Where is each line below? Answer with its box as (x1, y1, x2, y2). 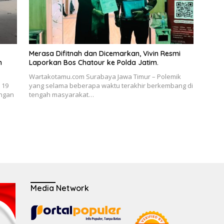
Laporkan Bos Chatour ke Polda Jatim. (28, 58, 160, 67)
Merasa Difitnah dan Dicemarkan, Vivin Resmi (28, 49, 180, 58)
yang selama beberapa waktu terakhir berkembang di (28, 81, 193, 90)
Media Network (30, 183, 89, 193)
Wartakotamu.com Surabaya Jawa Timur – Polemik (28, 72, 181, 81)
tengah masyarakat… (28, 90, 94, 99)
